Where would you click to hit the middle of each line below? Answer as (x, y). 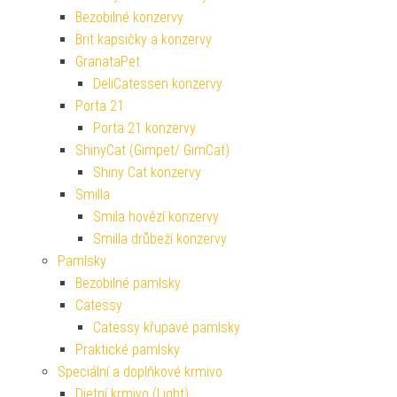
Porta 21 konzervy (144, 128)
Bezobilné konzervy (129, 17)
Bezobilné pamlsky (128, 283)
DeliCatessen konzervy (158, 83)
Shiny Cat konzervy (147, 172)
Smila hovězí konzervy (156, 216)
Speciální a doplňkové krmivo (140, 371)
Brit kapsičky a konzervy (144, 39)
